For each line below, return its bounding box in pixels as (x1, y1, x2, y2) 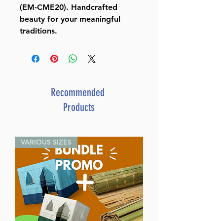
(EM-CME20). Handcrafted (20, 2, 117, 12)
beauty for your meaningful (20, 14, 120, 24)
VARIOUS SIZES (21, 138, 72, 147)
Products (63, 101, 95, 114)
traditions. (20, 26, 57, 36)
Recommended (51, 86, 107, 100)
